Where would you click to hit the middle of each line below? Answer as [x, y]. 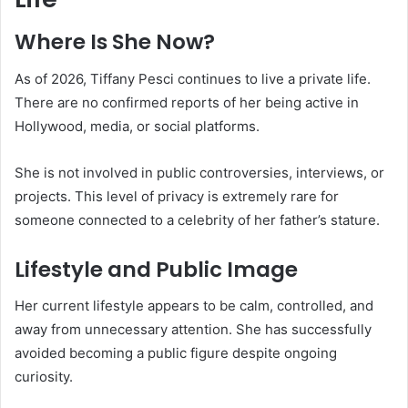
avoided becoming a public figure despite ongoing [176, 353]
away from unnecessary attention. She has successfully [193, 330]
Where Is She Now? [115, 42]
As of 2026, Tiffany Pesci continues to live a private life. [193, 78]
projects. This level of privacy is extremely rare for [177, 196]
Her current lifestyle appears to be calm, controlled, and [194, 306]
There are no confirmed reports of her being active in [187, 102]
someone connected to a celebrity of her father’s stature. [197, 219]
